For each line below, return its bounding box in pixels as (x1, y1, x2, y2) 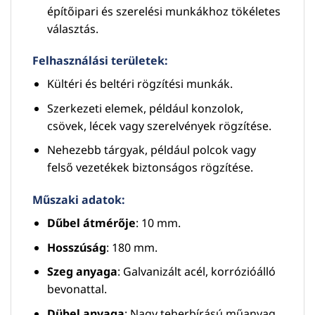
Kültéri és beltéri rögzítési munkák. (46, 76, 233, 92)
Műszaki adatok (32, 192, 122, 208)
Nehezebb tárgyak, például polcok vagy (46, 142, 256, 158)
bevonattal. (46, 281, 107, 297)
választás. (46, 20, 98, 37)
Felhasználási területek (32, 53, 165, 69)
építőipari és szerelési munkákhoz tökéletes (46, 3, 281, 19)
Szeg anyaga (46, 264, 117, 280)
